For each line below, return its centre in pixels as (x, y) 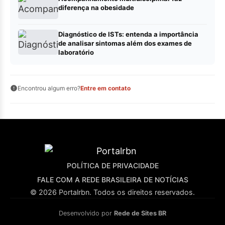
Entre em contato (105, 88)
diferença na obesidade (96, 7)
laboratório (76, 52)
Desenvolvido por (86, 213)
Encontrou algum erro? (49, 88)
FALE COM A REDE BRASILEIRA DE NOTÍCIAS (113, 179)
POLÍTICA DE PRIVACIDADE (113, 165)
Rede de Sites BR (140, 213)
